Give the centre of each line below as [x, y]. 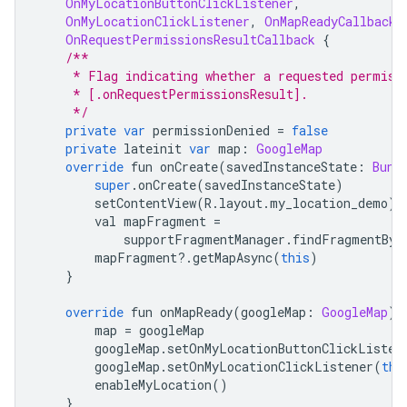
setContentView [116, 203]
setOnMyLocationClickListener [270, 366]
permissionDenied [211, 130]
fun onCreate [171, 166]
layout [241, 203]
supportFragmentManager [161, 239]
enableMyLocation [124, 384]
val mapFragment [125, 221]
